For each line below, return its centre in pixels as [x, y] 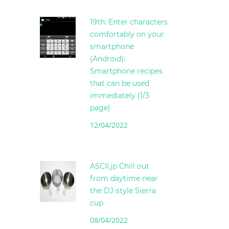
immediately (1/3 [120, 96]
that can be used [120, 84]
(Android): [108, 59]
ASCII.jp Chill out [120, 166]
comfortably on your [127, 35]
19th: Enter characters [129, 22]
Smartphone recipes [126, 71]
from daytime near [124, 179]
